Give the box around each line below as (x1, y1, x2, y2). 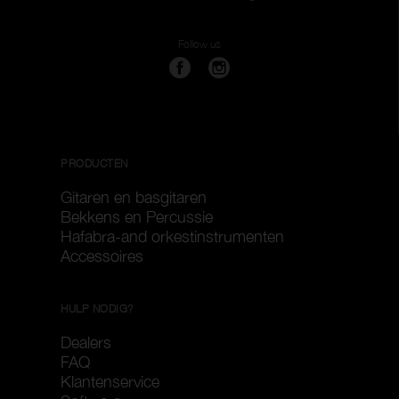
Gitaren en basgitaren (61, 188, 207, 207)
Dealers (61, 333, 111, 352)
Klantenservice (61, 372, 159, 391)
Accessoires (61, 247, 143, 265)
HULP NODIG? (61, 302, 134, 315)
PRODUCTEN (61, 157, 128, 170)
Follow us (177, 37, 221, 51)
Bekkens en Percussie (61, 208, 213, 226)
